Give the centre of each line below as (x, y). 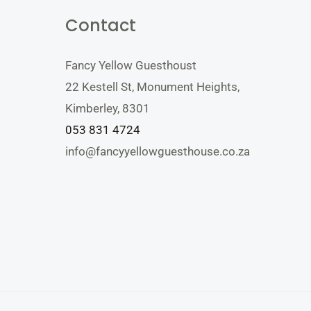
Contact (101, 25)
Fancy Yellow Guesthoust (131, 65)
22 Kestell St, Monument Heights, (152, 86)
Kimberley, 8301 (108, 108)
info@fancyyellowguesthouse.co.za (158, 151)
